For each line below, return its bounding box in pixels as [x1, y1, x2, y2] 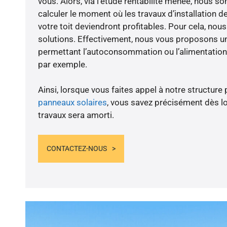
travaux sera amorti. [37, 110, 114, 121]
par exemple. [37, 59, 87, 70]
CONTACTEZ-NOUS [46, 144, 107, 153]
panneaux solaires [37, 97, 107, 108]
